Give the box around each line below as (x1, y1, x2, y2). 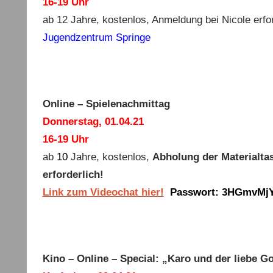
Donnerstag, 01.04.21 (42, 115, 144, 127)
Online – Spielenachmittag (42, 97, 170, 110)
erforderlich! (42, 168, 104, 180)
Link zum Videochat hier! (42, 186, 164, 198)
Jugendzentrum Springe (42, 31, 151, 43)
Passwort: (169, 186, 219, 198)
